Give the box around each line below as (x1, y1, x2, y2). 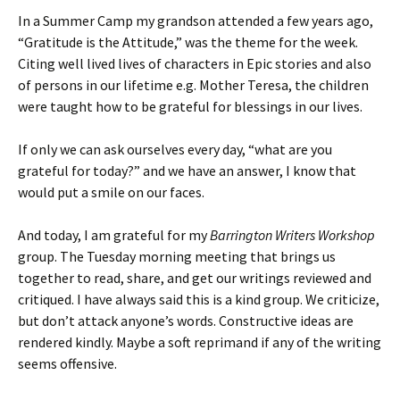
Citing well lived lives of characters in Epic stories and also (18, 54, 371, 72)
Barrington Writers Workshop (210, 226, 375, 244)
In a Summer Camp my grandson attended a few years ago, (18, 12, 373, 29)
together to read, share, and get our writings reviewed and (18, 269, 371, 287)
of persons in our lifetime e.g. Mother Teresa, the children (18, 76, 369, 94)
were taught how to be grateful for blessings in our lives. (18, 97, 362, 115)
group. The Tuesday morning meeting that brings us (18, 247, 336, 265)
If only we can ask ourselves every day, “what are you (18, 140, 332, 158)
